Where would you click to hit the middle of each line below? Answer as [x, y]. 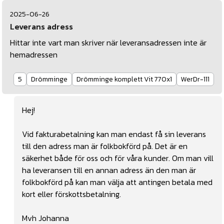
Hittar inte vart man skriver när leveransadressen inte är [108, 43]
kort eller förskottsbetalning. [72, 194]
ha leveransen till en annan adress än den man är [109, 170]
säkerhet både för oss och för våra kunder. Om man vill [118, 158]
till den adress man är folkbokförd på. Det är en [105, 146]
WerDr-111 [195, 79]
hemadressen [34, 55]
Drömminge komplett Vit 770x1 [124, 79]
